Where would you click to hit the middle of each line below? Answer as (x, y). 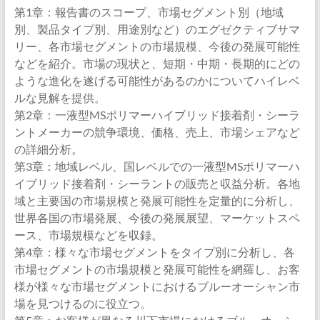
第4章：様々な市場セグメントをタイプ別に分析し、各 (154, 252)
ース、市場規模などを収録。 (88, 235)
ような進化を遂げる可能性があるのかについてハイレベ (157, 80)
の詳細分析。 (48, 149)
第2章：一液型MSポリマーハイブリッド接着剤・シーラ (157, 115)
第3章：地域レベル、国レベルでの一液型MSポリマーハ (157, 166)
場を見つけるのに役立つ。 (82, 303)
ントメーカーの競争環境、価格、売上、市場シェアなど (157, 132)
